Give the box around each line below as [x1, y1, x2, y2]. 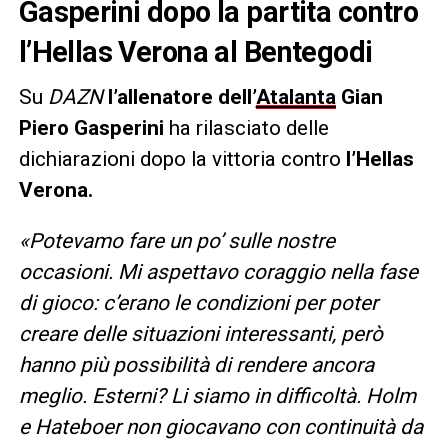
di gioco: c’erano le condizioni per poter [18, 290, 378, 315]
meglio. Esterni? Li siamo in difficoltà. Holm [18, 383, 416, 408]
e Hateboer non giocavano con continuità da [18, 414, 423, 439]
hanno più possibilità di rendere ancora [18, 352, 374, 377]
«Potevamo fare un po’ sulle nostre [18, 228, 335, 253]
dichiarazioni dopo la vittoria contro [18, 146, 346, 171]
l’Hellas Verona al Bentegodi [18, 34, 373, 69]
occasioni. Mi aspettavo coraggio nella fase [18, 259, 418, 284]
